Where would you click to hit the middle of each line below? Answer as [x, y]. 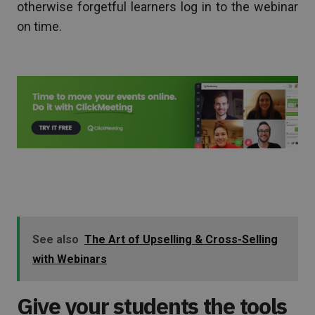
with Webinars [70, 259]
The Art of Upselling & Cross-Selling [181, 239]
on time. [39, 26]
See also [56, 239]
